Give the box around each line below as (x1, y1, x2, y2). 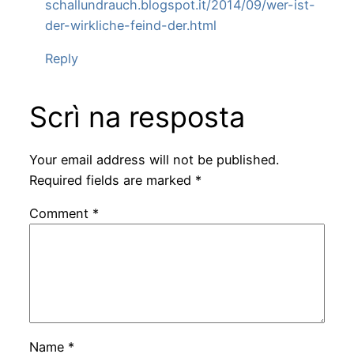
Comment (28, 205, 92, 222)
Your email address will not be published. (28, 152, 279, 168)
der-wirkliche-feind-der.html (44, 17, 217, 33)
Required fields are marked (28, 172, 195, 189)
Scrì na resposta (28, 99, 245, 134)
